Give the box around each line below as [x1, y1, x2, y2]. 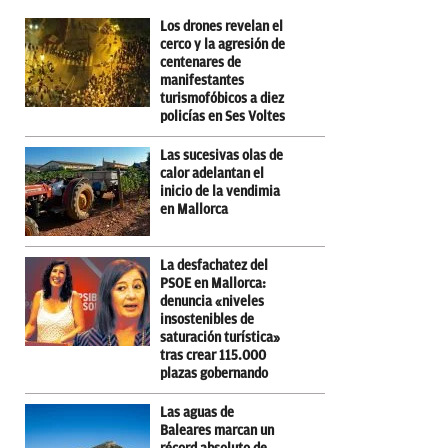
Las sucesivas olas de [160, 147, 283, 163]
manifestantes [160, 72, 244, 88]
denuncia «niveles [160, 293, 264, 309]
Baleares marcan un [160, 422, 274, 438]
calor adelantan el [160, 165, 264, 181]
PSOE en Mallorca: [160, 275, 266, 291]
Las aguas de [160, 404, 234, 420]
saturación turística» [160, 329, 280, 345]
